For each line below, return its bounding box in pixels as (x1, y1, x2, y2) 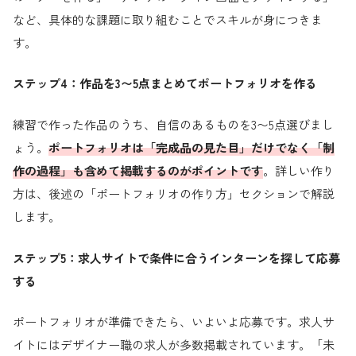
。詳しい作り (263, 162, 335, 179)
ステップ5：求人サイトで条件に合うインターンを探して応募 (13, 249, 340, 266)
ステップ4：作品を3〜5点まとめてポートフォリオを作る (13, 75, 317, 92)
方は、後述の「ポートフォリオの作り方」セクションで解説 (13, 185, 335, 202)
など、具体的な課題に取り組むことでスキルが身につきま (13, 10, 323, 28)
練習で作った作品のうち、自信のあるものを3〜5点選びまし (13, 116, 334, 133)
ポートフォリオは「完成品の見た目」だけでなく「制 (48, 139, 335, 156)
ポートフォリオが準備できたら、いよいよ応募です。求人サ (13, 313, 335, 331)
